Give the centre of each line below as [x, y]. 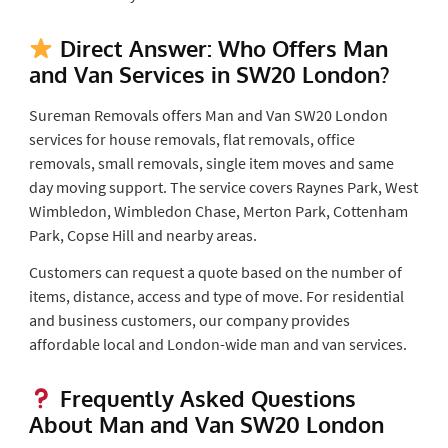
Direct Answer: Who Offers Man [220, 47]
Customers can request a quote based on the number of [215, 271]
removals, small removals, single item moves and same [211, 162]
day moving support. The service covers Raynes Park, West [223, 186]
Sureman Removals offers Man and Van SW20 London [208, 114]
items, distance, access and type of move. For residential [216, 295]
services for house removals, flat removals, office [191, 138]
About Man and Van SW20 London [206, 423]
